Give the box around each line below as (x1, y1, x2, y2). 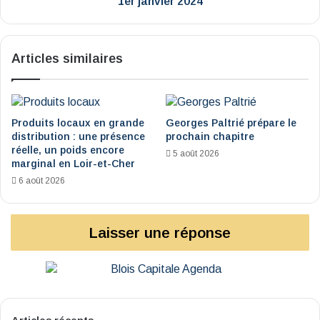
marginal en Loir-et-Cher (11, 157, 135, 169)
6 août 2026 (19, 175, 65, 186)
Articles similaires (11, 51, 123, 66)
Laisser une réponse (89, 224, 231, 241)
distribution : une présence (11, 130, 145, 142)
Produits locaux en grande (11, 116, 144, 129)
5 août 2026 (173, 148, 219, 159)
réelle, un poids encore (11, 144, 124, 156)
